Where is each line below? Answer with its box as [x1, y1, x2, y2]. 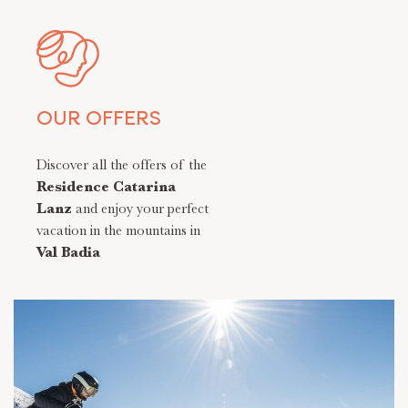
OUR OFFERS [36, 105, 161, 136]
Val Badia [36, 244, 100, 261]
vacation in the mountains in [36, 222, 200, 240]
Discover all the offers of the [36, 157, 207, 174]
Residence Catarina [36, 178, 176, 196]
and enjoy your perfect [72, 200, 209, 218]
